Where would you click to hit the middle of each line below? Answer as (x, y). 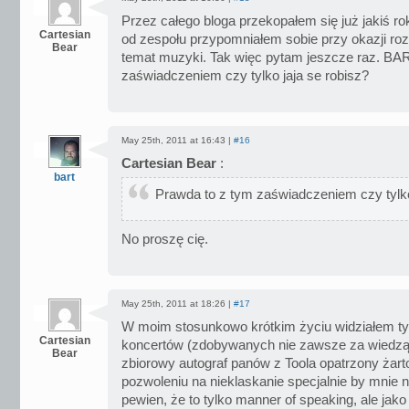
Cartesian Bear (169, 163)
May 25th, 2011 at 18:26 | (178, 304)
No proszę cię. (165, 239)
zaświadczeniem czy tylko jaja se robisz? (245, 76)
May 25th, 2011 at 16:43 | (178, 140)
